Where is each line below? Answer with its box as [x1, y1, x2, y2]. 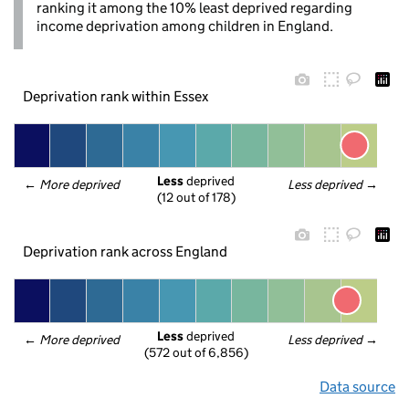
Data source [320, 378, 395, 395]
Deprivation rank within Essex [22, 87, 209, 105]
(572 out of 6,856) [143, 344, 248, 362]
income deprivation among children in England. [37, 17, 333, 35]
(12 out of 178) [156, 189, 236, 206]
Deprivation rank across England [22, 242, 227, 260]
